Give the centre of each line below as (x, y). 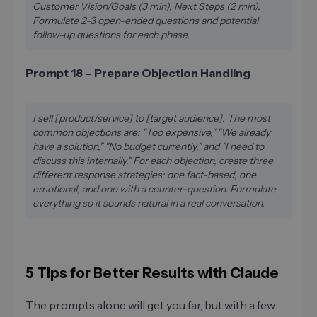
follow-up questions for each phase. (111, 34)
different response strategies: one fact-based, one (144, 174)
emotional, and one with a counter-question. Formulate (154, 189)
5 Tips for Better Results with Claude (152, 273)
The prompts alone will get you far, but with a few (150, 305)
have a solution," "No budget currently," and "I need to (148, 146)
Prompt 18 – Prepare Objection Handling (138, 73)
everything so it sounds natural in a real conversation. (149, 203)
